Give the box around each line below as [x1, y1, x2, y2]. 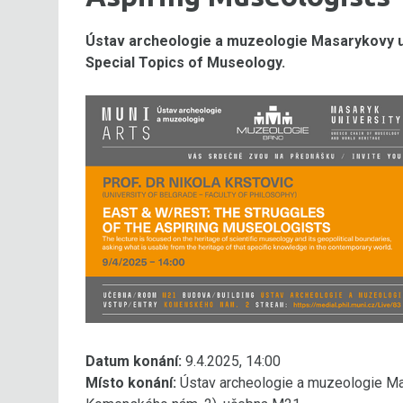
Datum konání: [85, 353, 182, 370]
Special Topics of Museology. [85, 54, 285, 71]
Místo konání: [85, 374, 176, 391]
